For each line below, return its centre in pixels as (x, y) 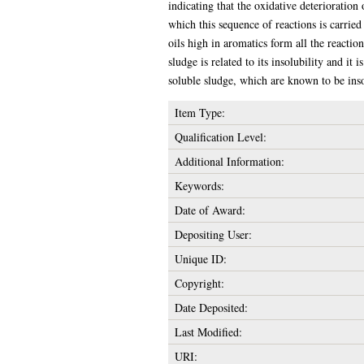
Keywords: (199, 185)
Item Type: (199, 112)
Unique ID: (200, 258)
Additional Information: (229, 161)
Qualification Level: (220, 136)
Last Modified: (208, 331)
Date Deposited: (211, 307)
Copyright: (199, 283)
